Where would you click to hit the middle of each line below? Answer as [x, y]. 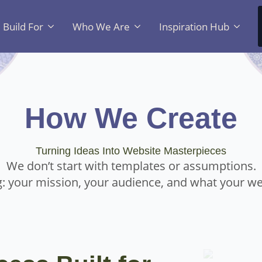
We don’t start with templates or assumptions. [131, 166]
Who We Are [101, 26]
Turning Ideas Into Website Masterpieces [131, 151]
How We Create [131, 118]
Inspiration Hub [194, 26]
